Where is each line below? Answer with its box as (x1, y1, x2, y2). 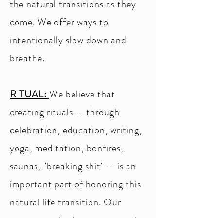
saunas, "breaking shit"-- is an (10, 159, 136, 173)
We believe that (49, 87, 115, 101)
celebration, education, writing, (10, 123, 142, 137)
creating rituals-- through (10, 105, 120, 119)
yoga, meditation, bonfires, (10, 141, 124, 155)
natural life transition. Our (10, 195, 121, 209)
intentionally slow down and (10, 33, 127, 47)
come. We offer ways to (10, 15, 109, 29)
